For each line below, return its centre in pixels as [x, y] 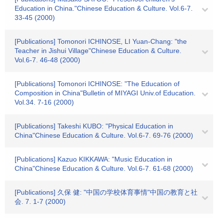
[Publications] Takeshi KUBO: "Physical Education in [94, 126]
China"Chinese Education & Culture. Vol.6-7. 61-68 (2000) [104, 168]
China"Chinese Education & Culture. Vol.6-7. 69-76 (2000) [104, 135]
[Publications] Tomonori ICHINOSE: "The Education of [97, 84]
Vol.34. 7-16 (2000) [44, 102]
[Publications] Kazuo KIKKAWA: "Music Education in [93, 159]
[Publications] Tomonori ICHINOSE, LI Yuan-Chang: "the [101, 41]
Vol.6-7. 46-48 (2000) [47, 60]
